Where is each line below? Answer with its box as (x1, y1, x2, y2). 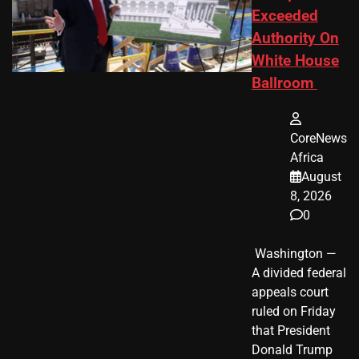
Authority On (252, 30, 339, 48)
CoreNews (290, 130, 347, 146)
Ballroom (252, 75, 317, 93)
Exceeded (252, 7, 318, 26)
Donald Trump (252, 341, 333, 357)
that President (252, 322, 330, 338)
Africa (290, 149, 324, 165)
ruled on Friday (252, 303, 336, 319)
